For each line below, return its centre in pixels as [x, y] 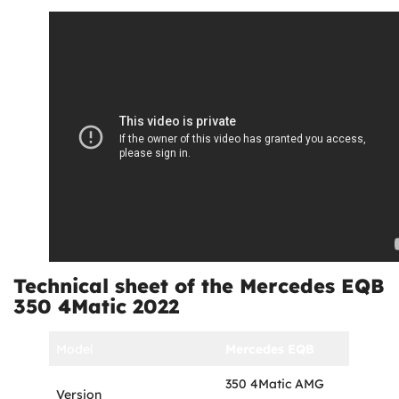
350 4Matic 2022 [96, 306]
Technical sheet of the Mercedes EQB [199, 285]
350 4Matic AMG [275, 383]
